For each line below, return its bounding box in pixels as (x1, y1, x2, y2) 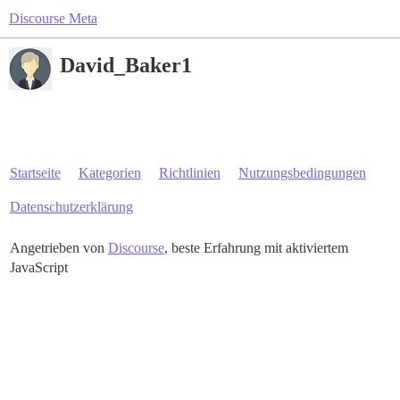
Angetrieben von (9, 240, 108, 255)
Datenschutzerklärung (9, 199, 133, 214)
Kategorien (78, 165, 141, 180)
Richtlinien (158, 165, 221, 180)
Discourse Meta (9, 11, 97, 26)
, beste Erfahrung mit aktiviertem (163, 240, 348, 255)
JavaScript (9, 260, 68, 275)
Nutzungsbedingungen (237, 165, 366, 180)
